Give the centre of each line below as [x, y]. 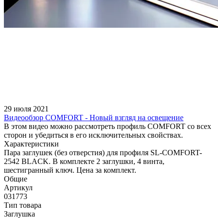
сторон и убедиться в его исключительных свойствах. [93, 135]
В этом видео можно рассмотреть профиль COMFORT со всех [108, 127]
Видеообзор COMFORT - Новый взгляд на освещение [94, 118]
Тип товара [23, 205]
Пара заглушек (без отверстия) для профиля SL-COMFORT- [103, 153]
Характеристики [31, 144]
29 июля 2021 [26, 109]
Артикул [18, 188]
